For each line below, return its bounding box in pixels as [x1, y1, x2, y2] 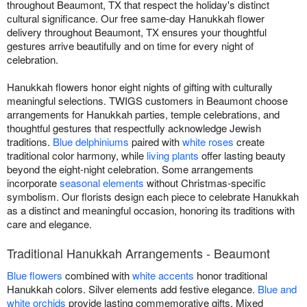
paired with [129, 134, 182, 149]
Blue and [258, 282, 297, 297]
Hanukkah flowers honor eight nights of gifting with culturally [7, 79, 273, 95]
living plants [147, 148, 199, 163]
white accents [132, 268, 194, 283]
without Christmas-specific [144, 175, 266, 191]
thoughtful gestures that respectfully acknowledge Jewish [7, 121, 261, 136]
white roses [182, 134, 234, 149]
